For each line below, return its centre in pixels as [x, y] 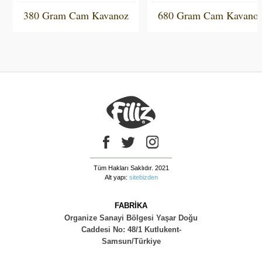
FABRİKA [131, 206]
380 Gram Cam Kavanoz [76, 15]
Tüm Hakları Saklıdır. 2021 [131, 168]
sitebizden [143, 177]
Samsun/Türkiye [131, 242]
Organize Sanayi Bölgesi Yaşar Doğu [131, 218]
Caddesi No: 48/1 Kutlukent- [131, 230]
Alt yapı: [117, 177]
